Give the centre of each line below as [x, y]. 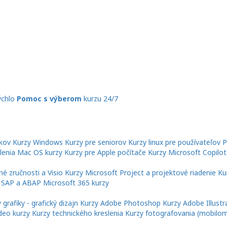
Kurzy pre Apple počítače [105, 153]
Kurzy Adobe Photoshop [120, 203]
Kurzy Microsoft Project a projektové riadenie [140, 173]
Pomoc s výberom [49, 99]
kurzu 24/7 [101, 99]
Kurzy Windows [38, 142]
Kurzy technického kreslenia [78, 213]
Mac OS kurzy [40, 153]
